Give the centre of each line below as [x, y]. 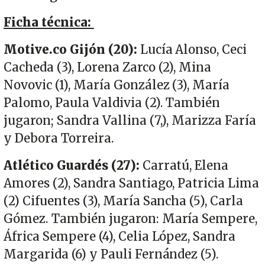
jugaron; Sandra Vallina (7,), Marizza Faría [130, 121]
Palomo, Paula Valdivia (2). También [112, 103]
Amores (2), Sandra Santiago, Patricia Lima [132, 184]
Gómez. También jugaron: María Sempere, [131, 219]
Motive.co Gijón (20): [72, 50]
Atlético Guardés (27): [73, 166]
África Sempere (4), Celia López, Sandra [120, 237]
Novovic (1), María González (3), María [117, 85]
